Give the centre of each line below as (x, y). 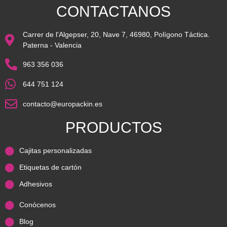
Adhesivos (35, 184)
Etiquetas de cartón (50, 167)
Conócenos (37, 205)
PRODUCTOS (113, 128)
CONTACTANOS (113, 12)
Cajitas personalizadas (55, 151)
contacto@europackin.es (63, 104)
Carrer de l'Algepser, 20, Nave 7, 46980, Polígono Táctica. (116, 35)
